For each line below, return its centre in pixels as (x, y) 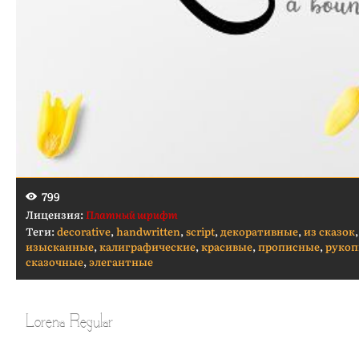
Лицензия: (56, 215)
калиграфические (147, 247)
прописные (289, 247)
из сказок (329, 232)
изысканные (60, 247)
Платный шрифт (132, 215)
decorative (84, 232)
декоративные (259, 232)
